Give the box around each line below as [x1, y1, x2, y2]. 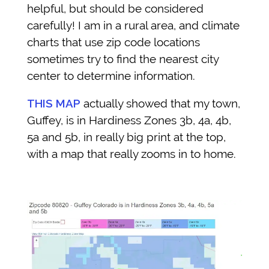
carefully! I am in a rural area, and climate [27, 19, 240, 32]
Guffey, [27, 113, 66, 127]
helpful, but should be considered [27, 2, 204, 16]
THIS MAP [27, 97, 80, 110]
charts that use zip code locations [27, 35, 200, 49]
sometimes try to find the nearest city [27, 52, 219, 66]
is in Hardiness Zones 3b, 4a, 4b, [66, 113, 231, 127]
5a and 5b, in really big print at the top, [27, 130, 226, 144]
